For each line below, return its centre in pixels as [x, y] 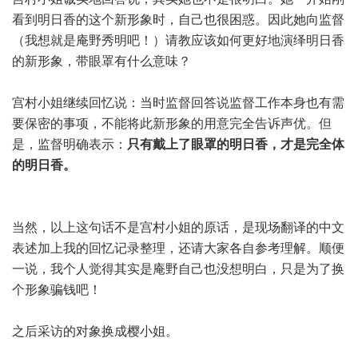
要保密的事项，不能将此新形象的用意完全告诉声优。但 [172, 123]
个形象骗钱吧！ [57, 290]
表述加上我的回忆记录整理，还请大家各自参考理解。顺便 [178, 248]
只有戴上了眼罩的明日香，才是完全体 [236, 144]
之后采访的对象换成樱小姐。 [95, 331]
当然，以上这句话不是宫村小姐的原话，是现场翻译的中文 [178, 227]
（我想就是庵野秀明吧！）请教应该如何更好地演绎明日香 [178, 40]
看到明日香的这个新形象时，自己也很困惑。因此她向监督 [178, 20]
